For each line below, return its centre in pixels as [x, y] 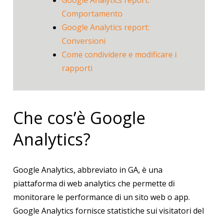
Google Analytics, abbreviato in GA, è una [88, 170]
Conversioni [83, 41]
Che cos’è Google [79, 118]
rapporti [77, 68]
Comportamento [92, 14]
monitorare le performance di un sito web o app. [101, 197]
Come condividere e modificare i [119, 55]
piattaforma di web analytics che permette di [94, 184]
